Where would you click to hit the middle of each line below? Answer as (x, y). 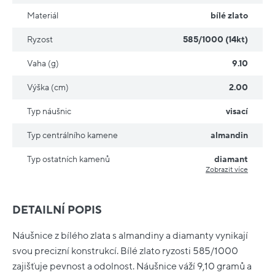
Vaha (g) (43, 64)
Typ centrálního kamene (72, 136)
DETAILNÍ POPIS (57, 211)
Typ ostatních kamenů (68, 160)
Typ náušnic (49, 112)
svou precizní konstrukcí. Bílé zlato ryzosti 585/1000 (125, 251)
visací (237, 112)
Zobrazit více (227, 170)
